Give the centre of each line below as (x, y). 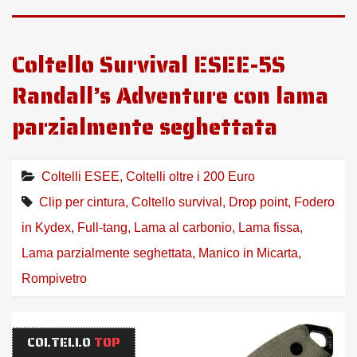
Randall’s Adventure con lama (170, 95)
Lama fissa (269, 227)
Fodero (314, 202)
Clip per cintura (82, 202)
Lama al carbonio (183, 227)
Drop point (258, 202)
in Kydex (46, 227)
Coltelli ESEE (80, 176)
